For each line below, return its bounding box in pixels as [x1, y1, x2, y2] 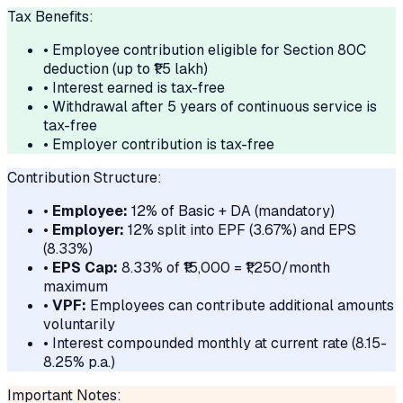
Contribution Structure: [7, 168, 162, 187]
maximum [43, 277, 108, 296]
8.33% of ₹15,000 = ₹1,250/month [118, 258, 330, 277]
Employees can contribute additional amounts [86, 296, 394, 315]
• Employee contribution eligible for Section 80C [43, 40, 366, 59]
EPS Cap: [52, 258, 118, 277]
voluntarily [43, 315, 115, 334]
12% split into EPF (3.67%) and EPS [124, 220, 356, 239]
